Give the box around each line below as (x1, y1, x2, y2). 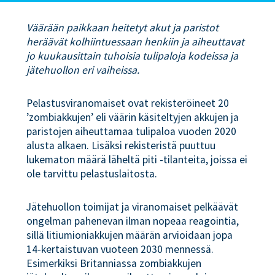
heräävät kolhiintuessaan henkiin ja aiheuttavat (26, 35, 245, 48)
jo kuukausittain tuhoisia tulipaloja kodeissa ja (26, 49, 239, 63)
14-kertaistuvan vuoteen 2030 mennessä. (26, 242, 214, 256)
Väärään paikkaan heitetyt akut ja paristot (26, 21, 219, 34)
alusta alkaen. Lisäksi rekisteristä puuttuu (26, 138, 216, 152)
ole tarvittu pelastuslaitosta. (26, 166, 158, 180)
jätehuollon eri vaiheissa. (26, 63, 140, 77)
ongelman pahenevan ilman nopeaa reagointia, (26, 214, 239, 228)
